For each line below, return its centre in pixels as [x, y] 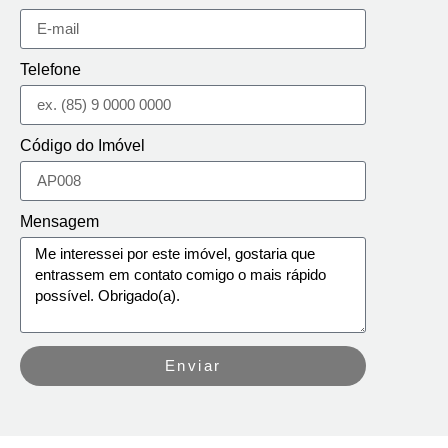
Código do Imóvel [82, 145]
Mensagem [59, 221]
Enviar [193, 366]
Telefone [50, 69]
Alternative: [63, 399]
